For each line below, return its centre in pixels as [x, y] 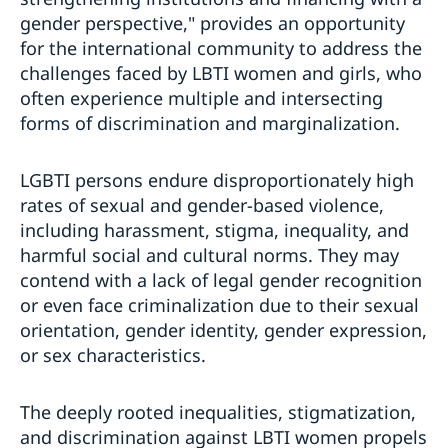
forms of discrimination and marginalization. [210, 122]
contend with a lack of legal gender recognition [221, 279]
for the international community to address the [221, 47]
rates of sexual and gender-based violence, [202, 204]
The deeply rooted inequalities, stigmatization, [218, 411]
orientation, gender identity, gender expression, [223, 329]
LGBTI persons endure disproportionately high [217, 179]
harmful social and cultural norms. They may [209, 254]
